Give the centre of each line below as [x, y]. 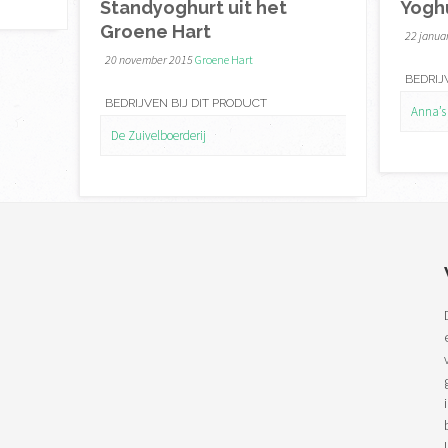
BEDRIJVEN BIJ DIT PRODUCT [185, 102]
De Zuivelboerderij [158, 135]
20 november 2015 [148, 59]
